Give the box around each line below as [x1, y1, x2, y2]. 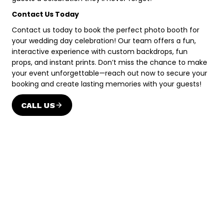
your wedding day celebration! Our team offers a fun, [12, 36, 196, 46]
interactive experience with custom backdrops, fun [12, 47, 188, 57]
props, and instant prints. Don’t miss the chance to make [12, 57, 207, 68]
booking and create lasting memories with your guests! [12, 79, 201, 89]
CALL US [21, 100, 55, 110]
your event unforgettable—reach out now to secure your [12, 68, 207, 79]
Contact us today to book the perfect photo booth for [12, 25, 199, 35]
